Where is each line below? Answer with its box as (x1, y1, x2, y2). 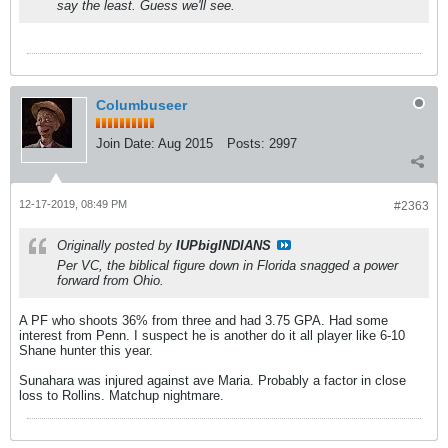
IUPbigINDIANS (176, 238, 271, 253)
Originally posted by (57, 238, 176, 253)
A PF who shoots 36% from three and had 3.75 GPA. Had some (19, 313, 388, 328)
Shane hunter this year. (19, 343, 153, 358)
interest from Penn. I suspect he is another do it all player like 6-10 (19, 328, 405, 343)
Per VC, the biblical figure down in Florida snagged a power (57, 258, 398, 273)
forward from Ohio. (57, 273, 164, 288)
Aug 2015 (158, 136, 213, 151)
